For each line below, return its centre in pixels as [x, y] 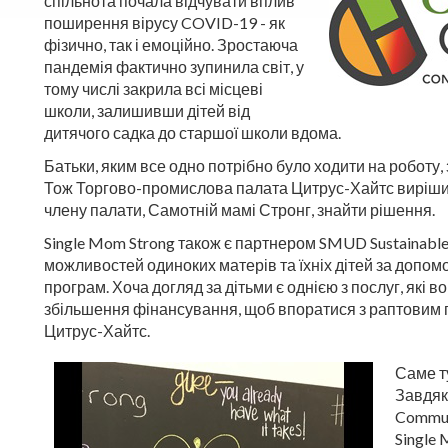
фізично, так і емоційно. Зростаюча [171, 44]
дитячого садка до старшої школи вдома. [192, 132]
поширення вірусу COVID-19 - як [164, 22]
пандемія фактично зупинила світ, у [174, 66]
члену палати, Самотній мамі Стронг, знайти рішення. [239, 209]
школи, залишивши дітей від [147, 110]
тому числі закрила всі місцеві [153, 88]
